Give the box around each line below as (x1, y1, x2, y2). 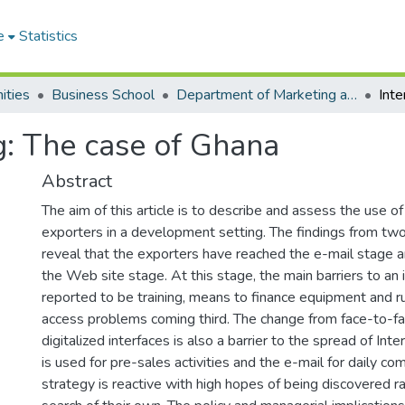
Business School (52, 85, 155, 105)
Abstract (42, 169, 112, 193)
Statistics (19, 26, 78, 46)
